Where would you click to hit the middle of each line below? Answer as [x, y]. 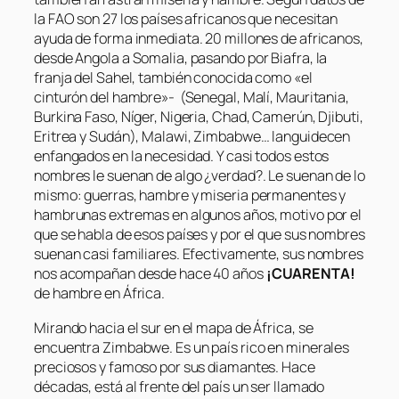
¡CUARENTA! [310, 274]
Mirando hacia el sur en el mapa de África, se [174, 327]
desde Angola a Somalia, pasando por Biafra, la [181, 58]
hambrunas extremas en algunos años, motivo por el [198, 215]
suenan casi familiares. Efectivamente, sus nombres [199, 254]
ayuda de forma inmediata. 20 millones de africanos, [199, 39]
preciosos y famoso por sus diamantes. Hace [175, 366]
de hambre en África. [99, 293]
